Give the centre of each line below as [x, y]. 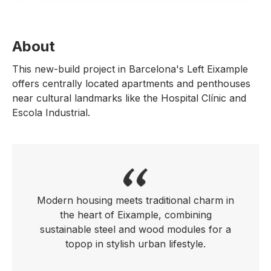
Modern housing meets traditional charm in [135, 200]
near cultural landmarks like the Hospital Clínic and [129, 98]
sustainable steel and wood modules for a [135, 229]
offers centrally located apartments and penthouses [131, 83]
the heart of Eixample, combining [135, 214]
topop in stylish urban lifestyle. [135, 243]
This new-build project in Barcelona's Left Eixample [130, 69]
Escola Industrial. [51, 113]
